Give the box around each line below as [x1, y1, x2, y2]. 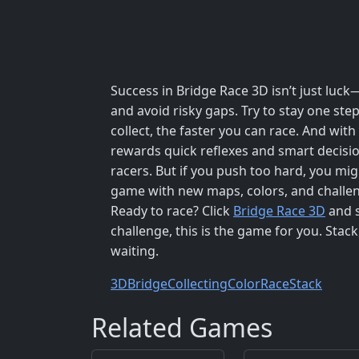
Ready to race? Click [111, 201, 233, 220]
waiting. [111, 241, 159, 260]
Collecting [167, 274, 228, 292]
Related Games [91, 309, 272, 345]
